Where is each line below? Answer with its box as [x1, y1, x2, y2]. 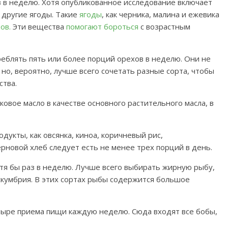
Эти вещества [13, 21, 66, 32]
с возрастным [138, 21, 190, 32]
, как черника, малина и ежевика [102, 9, 219, 20]
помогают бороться [66, 21, 138, 32]
